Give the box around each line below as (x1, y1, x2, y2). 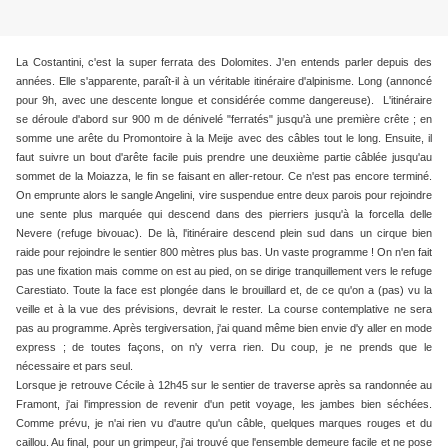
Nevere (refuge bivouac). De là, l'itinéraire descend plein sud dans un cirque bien (16, 227, 432, 240)
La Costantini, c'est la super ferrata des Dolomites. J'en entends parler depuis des (16, 56, 432, 69)
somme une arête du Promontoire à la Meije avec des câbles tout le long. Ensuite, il (16, 132, 432, 145)
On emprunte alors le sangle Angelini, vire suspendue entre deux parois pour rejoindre (16, 189, 432, 202)
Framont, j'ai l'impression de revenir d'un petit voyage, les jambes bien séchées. (16, 398, 432, 411)
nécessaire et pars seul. (16, 360, 133, 373)
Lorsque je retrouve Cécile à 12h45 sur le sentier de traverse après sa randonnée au (16, 379, 432, 392)
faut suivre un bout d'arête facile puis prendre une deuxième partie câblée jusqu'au (16, 151, 432, 164)
